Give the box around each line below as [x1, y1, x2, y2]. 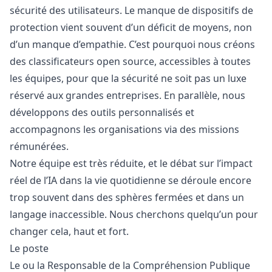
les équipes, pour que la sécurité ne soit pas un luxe [10, 72, 246, 85]
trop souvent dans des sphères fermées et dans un [10, 191, 244, 204]
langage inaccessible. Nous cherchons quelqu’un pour [10, 208, 258, 221]
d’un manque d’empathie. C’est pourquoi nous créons [10, 38, 255, 51]
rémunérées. [10, 140, 69, 153]
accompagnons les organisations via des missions [10, 123, 239, 136]
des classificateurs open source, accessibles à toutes [10, 55, 251, 68]
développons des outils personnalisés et [10, 106, 194, 119]
